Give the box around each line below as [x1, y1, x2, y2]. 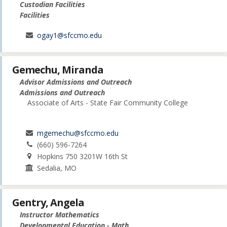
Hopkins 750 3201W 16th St [37, 151, 128, 161]
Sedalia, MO [37, 163, 77, 173]
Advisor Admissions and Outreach [20, 77, 132, 87]
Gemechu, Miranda [12, 62, 103, 77]
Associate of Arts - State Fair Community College [27, 97, 188, 107]
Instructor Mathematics [20, 210, 99, 220]
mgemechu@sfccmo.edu [37, 128, 119, 138]
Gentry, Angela [12, 196, 84, 210]
